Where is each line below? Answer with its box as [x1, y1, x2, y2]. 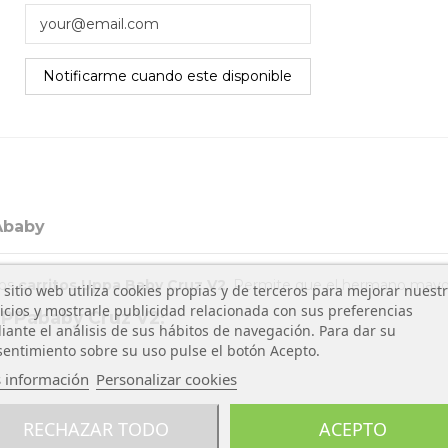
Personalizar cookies [95, 368, 237, 388]
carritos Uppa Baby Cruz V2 [18, 276, 226, 295]
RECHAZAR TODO [22, 416, 169, 440]
